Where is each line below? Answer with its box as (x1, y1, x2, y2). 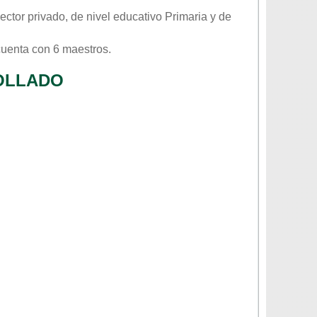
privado (28, 11, 65, 23)
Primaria (165, 11, 207, 23)
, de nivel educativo (65, 11, 165, 23)
